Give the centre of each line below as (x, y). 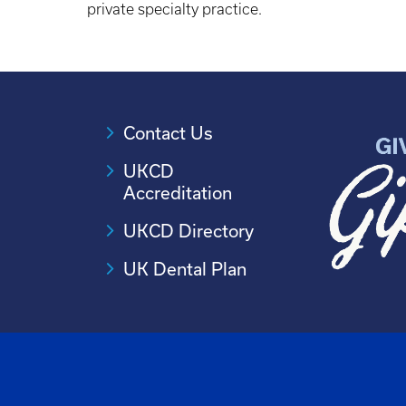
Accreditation (178, 192)
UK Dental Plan (185, 268)
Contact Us (168, 132)
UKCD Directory (188, 230)
